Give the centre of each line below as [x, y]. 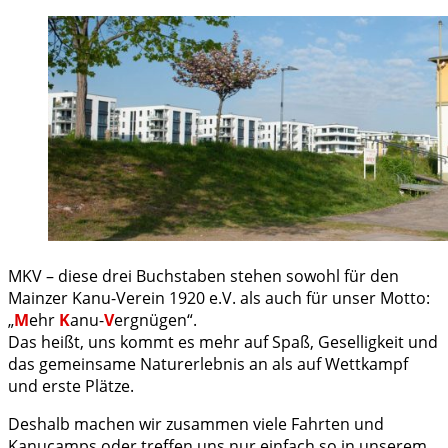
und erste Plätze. [71, 385]
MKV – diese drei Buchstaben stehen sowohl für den [203, 275]
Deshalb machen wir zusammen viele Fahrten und [196, 423]
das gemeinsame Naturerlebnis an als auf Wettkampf [208, 363]
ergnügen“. [155, 319]
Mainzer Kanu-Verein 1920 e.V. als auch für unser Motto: [219, 297]
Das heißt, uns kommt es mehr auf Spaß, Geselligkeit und [223, 341]
